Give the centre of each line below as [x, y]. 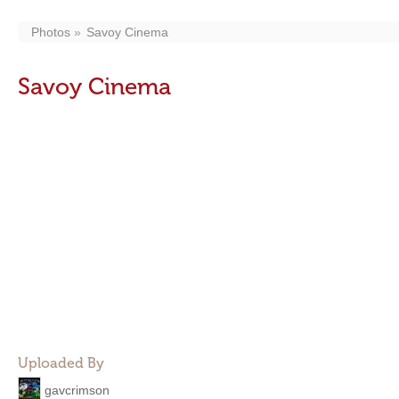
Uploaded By [61, 363]
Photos [51, 32]
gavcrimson [77, 390]
